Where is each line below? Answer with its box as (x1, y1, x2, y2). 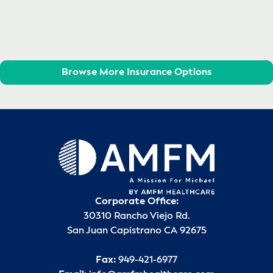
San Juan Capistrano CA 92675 (66, 226, 207, 236)
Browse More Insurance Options (61, 68, 212, 78)
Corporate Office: (94, 197, 179, 207)
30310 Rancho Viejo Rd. (83, 211, 190, 222)
